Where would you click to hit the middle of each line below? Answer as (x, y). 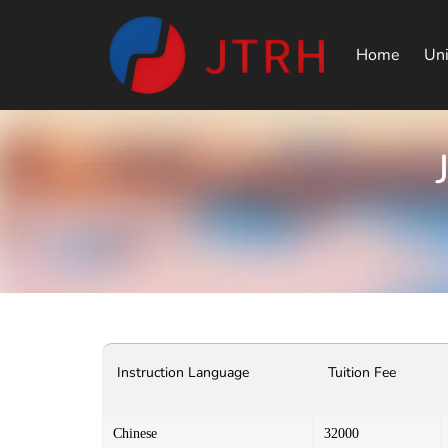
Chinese (135, 433)
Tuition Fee (362, 372)
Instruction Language (183, 372)
